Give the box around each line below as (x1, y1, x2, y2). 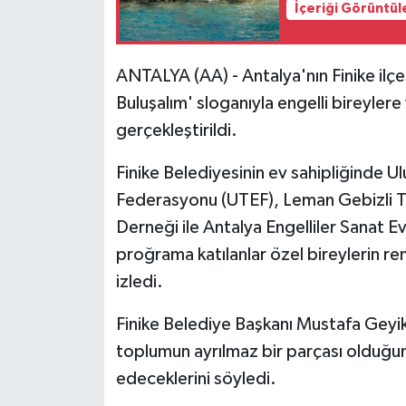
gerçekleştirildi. (115, 121, 237, 140)
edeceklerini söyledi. (115, 370, 276, 389)
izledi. (115, 273, 163, 292)
